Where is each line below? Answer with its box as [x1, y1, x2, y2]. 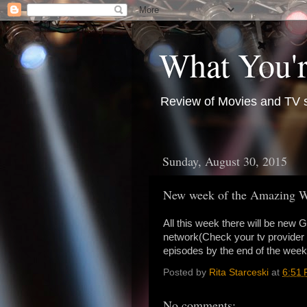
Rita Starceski [209, 267, 269, 278]
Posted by [163, 267, 209, 278]
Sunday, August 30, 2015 [162, 152, 287, 169]
